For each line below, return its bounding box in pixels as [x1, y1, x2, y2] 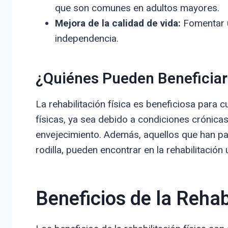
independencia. [54, 32, 119, 44]
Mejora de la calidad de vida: [54, 17, 181, 29]
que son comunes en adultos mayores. [54, 2, 219, 14]
